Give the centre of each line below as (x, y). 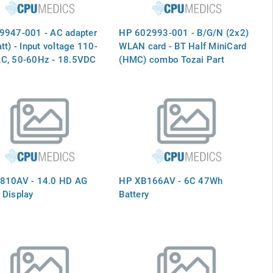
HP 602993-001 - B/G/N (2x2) (184, 32)
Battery (134, 193)
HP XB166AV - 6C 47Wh (171, 180)
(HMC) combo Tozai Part (172, 59)
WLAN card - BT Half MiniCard (183, 45)
